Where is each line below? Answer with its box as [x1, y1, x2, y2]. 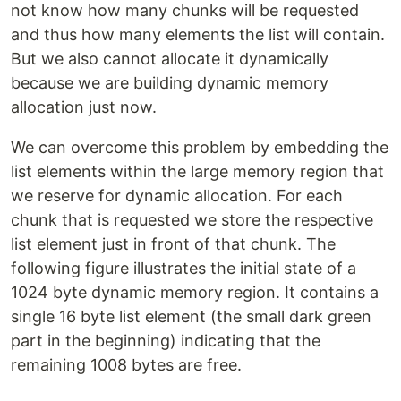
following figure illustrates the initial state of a [11, 259, 356, 278]
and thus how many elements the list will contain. [11, 25, 385, 45]
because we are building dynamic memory [11, 73, 328, 93]
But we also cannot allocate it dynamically [11, 49, 328, 69]
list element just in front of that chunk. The [11, 235, 336, 254]
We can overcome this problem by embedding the [11, 138, 388, 158]
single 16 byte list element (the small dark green [11, 307, 371, 327]
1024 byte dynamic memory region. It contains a [11, 283, 379, 303]
